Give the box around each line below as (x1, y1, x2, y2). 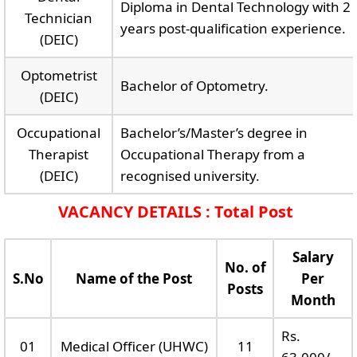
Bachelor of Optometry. (120, 76, 269, 95)
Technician (25, 9, 92, 27)
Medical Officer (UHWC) (60, 337, 208, 355)
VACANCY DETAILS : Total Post (57, 201, 293, 222)
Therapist (29, 145, 88, 163)
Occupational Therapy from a (120, 145, 305, 163)
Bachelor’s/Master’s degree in (120, 124, 308, 142)
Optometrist (20, 66, 97, 84)
